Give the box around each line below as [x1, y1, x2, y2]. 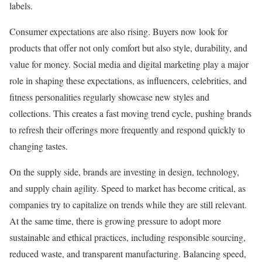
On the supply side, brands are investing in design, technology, [9, 166, 239, 178]
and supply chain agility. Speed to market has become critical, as [9, 182, 246, 195]
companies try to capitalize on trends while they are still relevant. [9, 198, 247, 211]
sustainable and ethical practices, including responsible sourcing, [9, 231, 246, 244]
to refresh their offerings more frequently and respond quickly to [9, 123, 245, 136]
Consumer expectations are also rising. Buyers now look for [9, 25, 227, 38]
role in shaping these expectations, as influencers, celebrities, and [9, 74, 247, 87]
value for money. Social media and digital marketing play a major [9, 58, 249, 71]
